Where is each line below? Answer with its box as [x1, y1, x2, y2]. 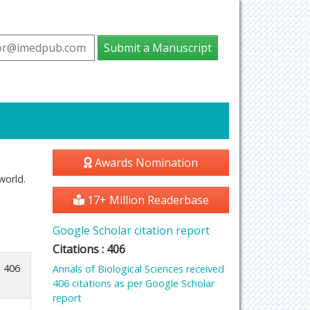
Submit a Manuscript [104, 40, 212, 55]
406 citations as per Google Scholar [53, 277, 215, 290]
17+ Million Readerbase [84, 192, 209, 208]
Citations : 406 [53, 241, 125, 257]
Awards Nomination [92, 155, 198, 170]
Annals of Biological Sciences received [53, 262, 224, 275]
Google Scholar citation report [53, 223, 210, 238]
